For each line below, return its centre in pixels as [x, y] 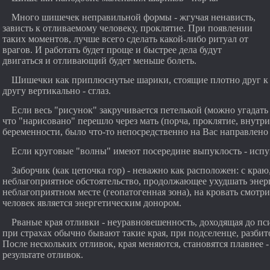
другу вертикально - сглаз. [57, 91]
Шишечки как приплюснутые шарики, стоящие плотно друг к [140, 80]
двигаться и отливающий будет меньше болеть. [99, 61]
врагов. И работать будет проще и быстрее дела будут [112, 50]
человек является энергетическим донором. [92, 203]
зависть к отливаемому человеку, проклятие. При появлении [127, 28]
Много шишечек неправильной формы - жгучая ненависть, [133, 17]
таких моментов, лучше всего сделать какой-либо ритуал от [125, 39]
